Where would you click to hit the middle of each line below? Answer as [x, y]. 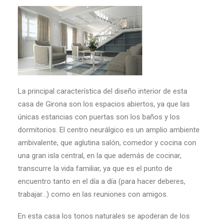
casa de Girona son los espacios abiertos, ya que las [104, 104]
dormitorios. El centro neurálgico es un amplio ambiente [109, 130]
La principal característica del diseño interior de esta [103, 91]
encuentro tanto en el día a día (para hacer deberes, [102, 181]
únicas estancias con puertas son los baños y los [99, 117]
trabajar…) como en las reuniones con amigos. [93, 194]
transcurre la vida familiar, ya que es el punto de [95, 168]
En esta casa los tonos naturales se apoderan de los [104, 216]
